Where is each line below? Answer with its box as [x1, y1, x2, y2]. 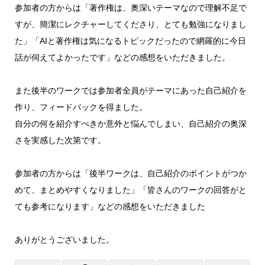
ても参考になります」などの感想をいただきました [14, 202, 205, 212]
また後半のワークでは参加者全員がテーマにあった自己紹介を [14, 86, 247, 96]
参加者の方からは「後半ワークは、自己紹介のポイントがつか [14, 169, 247, 179]
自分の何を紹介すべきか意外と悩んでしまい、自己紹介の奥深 [14, 119, 247, 129]
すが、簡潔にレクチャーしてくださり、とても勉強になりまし [14, 20, 247, 30]
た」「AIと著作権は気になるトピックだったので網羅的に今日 [14, 36, 246, 46]
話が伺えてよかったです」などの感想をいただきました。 [14, 53, 230, 63]
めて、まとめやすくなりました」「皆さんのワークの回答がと [14, 185, 247, 195]
